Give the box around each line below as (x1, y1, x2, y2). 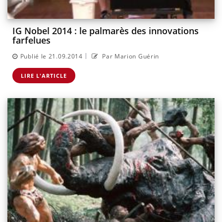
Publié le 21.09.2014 (20, 52, 83, 60)
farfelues (12, 34, 51, 47)
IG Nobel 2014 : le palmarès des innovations (12, 25, 199, 37)
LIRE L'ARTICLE (21, 71, 67, 79)
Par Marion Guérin (100, 52, 160, 60)
